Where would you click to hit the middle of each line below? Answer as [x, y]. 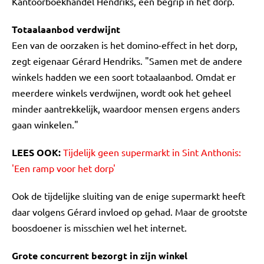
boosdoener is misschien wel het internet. [99, 227]
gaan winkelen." [45, 124]
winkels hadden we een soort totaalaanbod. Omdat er [124, 77]
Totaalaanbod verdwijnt [66, 29]
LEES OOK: [37, 152]
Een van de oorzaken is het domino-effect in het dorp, [125, 45]
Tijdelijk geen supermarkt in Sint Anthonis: [152, 152]
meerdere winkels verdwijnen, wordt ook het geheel [121, 93]
